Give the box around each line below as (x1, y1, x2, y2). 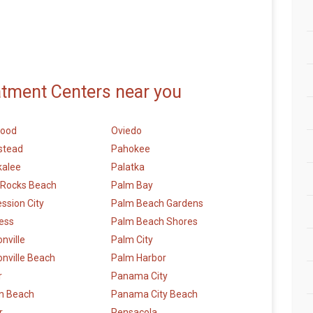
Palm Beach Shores (111, 216, 198, 228)
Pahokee (111, 143, 150, 155)
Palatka (111, 161, 145, 173)
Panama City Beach (111, 289, 198, 300)
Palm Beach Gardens (111, 198, 203, 210)
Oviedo (111, 125, 142, 137)
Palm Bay (111, 180, 153, 191)
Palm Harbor (111, 252, 166, 264)
